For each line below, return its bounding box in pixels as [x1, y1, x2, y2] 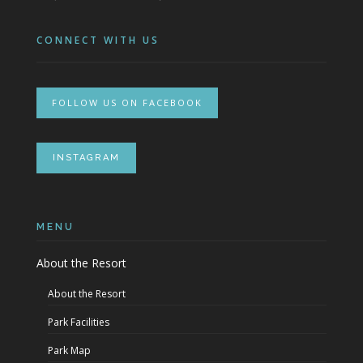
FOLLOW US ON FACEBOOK [51, 96, 203, 109]
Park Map [47, 344, 91, 357]
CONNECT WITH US [36, 33, 160, 47]
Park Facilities [47, 315, 109, 329]
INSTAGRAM [52, 152, 120, 163]
